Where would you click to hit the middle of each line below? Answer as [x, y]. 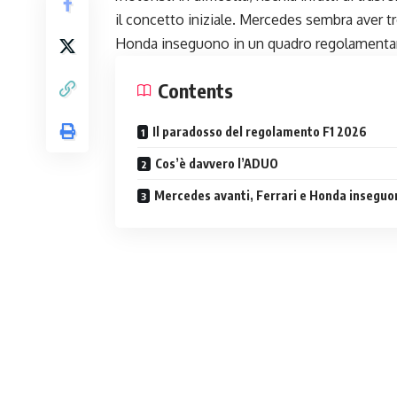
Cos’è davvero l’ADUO [217, 163]
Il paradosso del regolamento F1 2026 [260, 131]
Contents [195, 90]
